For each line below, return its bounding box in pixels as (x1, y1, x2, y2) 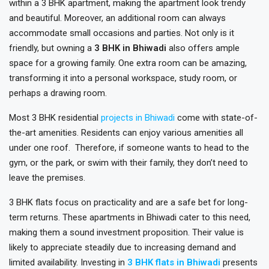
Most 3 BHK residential (9, 112, 101, 123)
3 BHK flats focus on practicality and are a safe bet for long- (9, 197, 248, 208)
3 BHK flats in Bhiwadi (127, 257, 220, 268)
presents (220, 257, 258, 268)
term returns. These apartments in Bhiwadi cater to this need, (9, 212, 250, 223)
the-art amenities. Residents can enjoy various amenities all (9, 127, 243, 138)
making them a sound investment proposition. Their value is (9, 227, 244, 238)
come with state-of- (175, 112, 258, 123)
